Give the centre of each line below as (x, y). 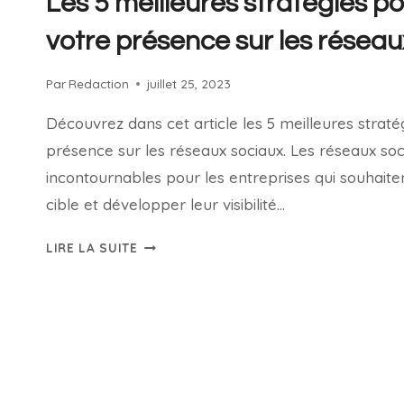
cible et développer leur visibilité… (165, 204)
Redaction (99, 83)
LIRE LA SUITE (92, 248)
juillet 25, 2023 (189, 83)
